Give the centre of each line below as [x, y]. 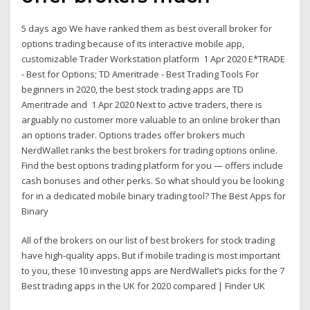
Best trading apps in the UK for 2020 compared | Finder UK [144, 286]
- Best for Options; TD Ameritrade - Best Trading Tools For [140, 74]
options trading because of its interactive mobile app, [133, 43]
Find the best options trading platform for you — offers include [153, 165]
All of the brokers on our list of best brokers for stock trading [148, 240]
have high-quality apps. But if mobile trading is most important [151, 256]
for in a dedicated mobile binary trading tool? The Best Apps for [154, 195]
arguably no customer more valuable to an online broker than [151, 119]
